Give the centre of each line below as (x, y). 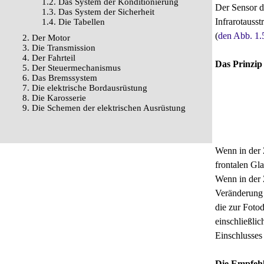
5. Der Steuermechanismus (72, 68)
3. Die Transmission (59, 48)
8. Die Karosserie (54, 98)
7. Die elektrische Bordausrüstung (85, 88)
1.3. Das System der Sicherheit (98, 12)
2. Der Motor (46, 38)
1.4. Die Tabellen (73, 22)
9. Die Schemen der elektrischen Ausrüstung (104, 108)
